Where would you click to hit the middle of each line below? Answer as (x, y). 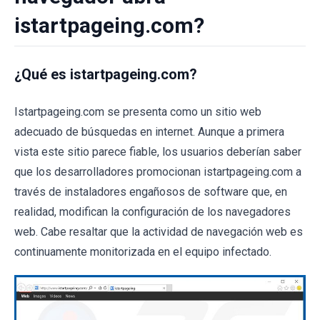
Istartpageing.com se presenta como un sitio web (138, 112)
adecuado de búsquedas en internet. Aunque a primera (149, 132)
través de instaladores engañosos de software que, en (151, 192)
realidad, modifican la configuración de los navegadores (152, 212)
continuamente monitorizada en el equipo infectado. (143, 252)
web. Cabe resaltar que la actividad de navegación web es (159, 232)
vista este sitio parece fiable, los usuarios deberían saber (158, 152)
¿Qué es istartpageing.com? (106, 74)
